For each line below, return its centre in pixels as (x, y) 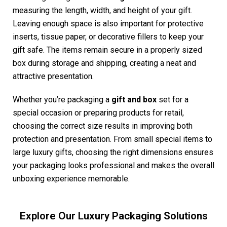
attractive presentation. (53, 76)
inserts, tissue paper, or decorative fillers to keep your (108, 36)
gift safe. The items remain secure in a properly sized (107, 50)
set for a (173, 99)
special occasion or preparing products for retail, (98, 112)
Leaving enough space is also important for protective (108, 23)
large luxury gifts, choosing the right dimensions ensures (113, 152)
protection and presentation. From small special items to (112, 139)
